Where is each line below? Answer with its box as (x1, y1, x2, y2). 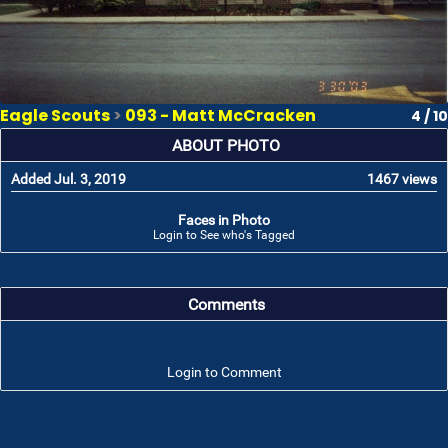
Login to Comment (166, 364, 282, 381)
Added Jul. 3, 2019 (11, 171, 126, 188)
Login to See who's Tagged (153, 228, 295, 243)
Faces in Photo (178, 212, 270, 229)
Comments (187, 296, 265, 315)
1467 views (367, 171, 437, 188)
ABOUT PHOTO (172, 137, 280, 156)
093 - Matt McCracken (125, 104, 316, 128)
